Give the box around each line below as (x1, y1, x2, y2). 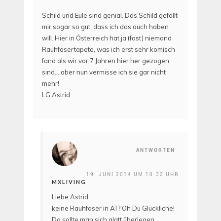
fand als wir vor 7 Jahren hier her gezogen (42, 57, 169, 65)
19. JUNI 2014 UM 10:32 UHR (86, 170, 179, 178)
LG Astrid (42, 91, 70, 99)
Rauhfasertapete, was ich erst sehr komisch (42, 45, 175, 54)
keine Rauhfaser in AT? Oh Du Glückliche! (52, 204, 175, 212)
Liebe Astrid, (52, 192, 90, 201)
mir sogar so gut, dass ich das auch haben (42, 23, 169, 31)
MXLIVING (52, 178, 86, 185)
